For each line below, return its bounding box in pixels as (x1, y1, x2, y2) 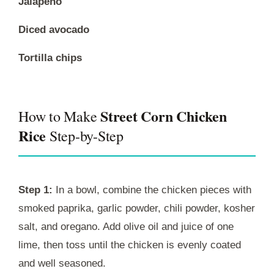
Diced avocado (18, 23, 89, 35)
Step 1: (18, 183, 53, 196)
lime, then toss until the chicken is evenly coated (18, 239, 241, 251)
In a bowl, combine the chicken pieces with (53, 183, 251, 196)
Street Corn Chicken (100, 105, 227, 127)
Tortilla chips (18, 51, 82, 64)
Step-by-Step (46, 125, 124, 146)
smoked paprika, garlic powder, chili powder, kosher (18, 202, 255, 214)
